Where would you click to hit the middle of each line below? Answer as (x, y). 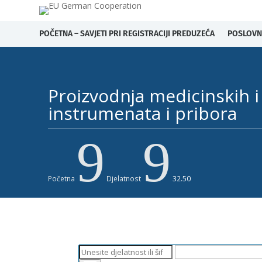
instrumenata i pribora (142, 113)
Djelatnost (124, 178)
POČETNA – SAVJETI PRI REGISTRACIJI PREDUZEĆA (127, 34)
